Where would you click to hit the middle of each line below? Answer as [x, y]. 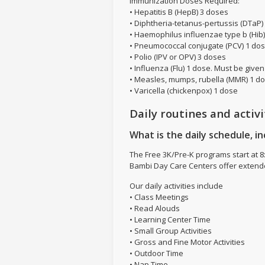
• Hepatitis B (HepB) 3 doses [179, 12]
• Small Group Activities [171, 231]
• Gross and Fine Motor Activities [187, 242]
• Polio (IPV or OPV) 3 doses [178, 57]
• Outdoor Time [156, 253]
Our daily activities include [176, 186]
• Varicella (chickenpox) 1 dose [184, 91]
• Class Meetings [159, 197]
